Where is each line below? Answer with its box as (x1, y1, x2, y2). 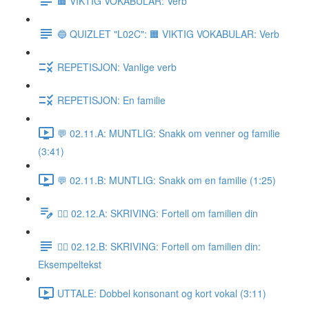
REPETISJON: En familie (57, 92, 166, 107)
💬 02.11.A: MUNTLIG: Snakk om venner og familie (57, 126, 280, 140)
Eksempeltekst (38, 257, 101, 271)
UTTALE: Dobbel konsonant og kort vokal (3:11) (57, 286, 266, 300)
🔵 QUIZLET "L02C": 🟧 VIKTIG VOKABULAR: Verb (57, 26, 279, 41)
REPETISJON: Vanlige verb (57, 59, 177, 74)
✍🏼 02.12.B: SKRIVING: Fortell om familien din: (57, 239, 261, 253)
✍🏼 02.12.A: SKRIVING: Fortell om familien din (57, 206, 258, 220)
